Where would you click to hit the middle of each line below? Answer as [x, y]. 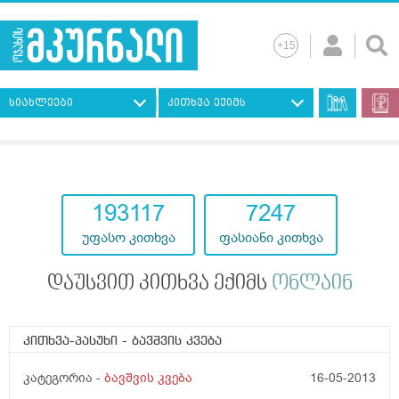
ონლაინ [312, 285]
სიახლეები [41, 103]
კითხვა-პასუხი [73, 342]
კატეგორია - [64, 379]
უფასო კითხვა [128, 238]
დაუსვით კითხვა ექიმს [159, 285]
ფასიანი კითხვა [271, 238]
